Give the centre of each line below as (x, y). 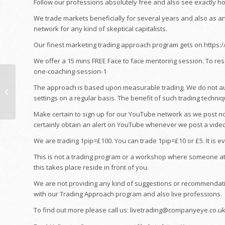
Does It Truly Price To (49, 87)
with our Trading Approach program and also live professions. (128, 194)
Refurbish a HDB (43, 98)
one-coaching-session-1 (70, 72)
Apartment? (35, 108)
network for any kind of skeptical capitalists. (100, 29)
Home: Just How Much (50, 77)
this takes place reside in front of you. (91, 167)
